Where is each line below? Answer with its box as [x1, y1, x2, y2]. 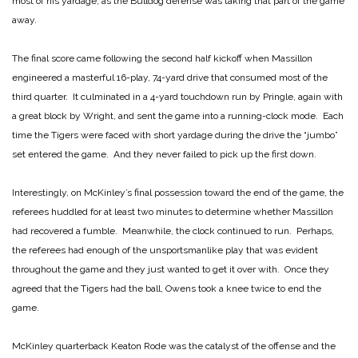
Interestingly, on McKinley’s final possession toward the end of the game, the [12, 186, 344, 198]
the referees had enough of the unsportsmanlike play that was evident [12, 244, 318, 256]
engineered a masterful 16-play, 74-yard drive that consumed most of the [12, 71, 328, 83]
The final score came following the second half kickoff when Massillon [12, 52, 312, 64]
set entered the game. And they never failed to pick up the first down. [12, 148, 316, 160]
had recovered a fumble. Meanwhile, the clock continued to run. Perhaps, [12, 225, 334, 237]
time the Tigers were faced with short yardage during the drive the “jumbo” [12, 129, 338, 141]
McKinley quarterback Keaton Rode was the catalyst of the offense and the [12, 340, 336, 352]
